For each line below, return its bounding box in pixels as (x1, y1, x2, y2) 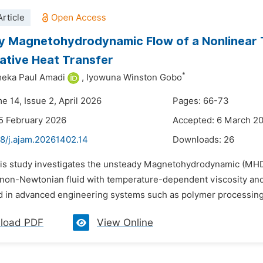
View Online (97, 217, 153, 228)
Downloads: (173, 134, 224, 145)
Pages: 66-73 (173, 96, 229, 106)
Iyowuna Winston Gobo (86, 72, 182, 83)
